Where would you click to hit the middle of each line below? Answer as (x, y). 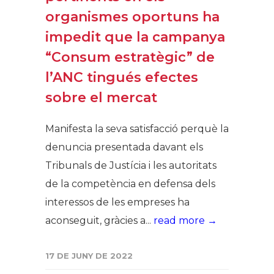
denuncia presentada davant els (124, 147)
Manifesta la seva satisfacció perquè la (137, 129)
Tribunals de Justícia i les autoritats (131, 166)
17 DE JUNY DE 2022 (89, 256)
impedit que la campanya (135, 37)
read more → (185, 221)
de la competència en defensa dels (130, 184)
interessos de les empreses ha (117, 202)
